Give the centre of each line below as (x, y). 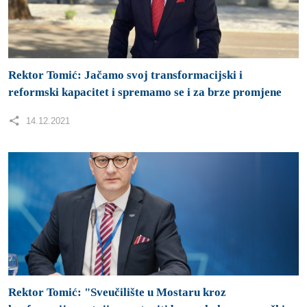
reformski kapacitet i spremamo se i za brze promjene (145, 92)
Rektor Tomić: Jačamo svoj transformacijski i (125, 75)
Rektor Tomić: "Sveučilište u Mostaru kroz (117, 292)
